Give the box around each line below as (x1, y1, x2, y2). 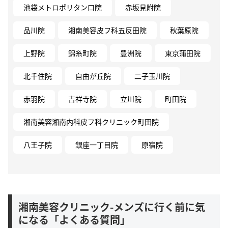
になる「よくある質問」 (18, 212, 130, 227)
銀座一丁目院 (75, 139, 118, 150)
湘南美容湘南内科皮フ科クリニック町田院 (23, 116, 159, 127)
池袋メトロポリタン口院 (23, 2, 102, 12)
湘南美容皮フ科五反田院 (68, 24, 147, 35)
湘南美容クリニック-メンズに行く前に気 (18, 199, 205, 214)
